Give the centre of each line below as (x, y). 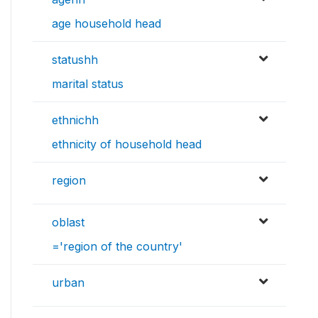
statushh (75, 60)
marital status (88, 84)
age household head (106, 24)
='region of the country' (117, 247)
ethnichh (75, 120)
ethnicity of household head (127, 144)
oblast (68, 223)
